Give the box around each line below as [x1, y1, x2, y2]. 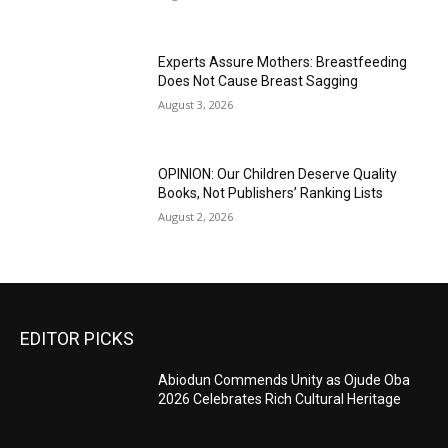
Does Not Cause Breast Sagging [158, 73, 359, 90]
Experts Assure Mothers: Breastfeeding [158, 54, 408, 71]
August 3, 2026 [158, 97, 234, 113]
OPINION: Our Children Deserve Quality [158, 166, 398, 183]
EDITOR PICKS [20, 327, 134, 349]
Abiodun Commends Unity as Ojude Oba [158, 371, 411, 388]
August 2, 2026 [158, 209, 234, 225]
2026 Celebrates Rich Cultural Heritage [158, 390, 402, 407]
